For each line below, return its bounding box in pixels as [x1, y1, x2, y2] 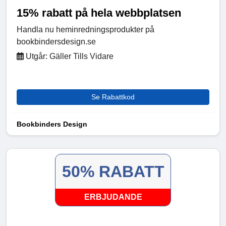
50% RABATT [62, 162, 164, 181]
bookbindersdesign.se [17, 37, 96, 46]
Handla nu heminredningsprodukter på [17, 25, 154, 34]
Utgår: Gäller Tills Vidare [24, 52, 114, 61]
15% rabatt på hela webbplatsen [17, 7, 181, 20]
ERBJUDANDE [84, 193, 142, 202]
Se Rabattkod [91, 93, 135, 101]
